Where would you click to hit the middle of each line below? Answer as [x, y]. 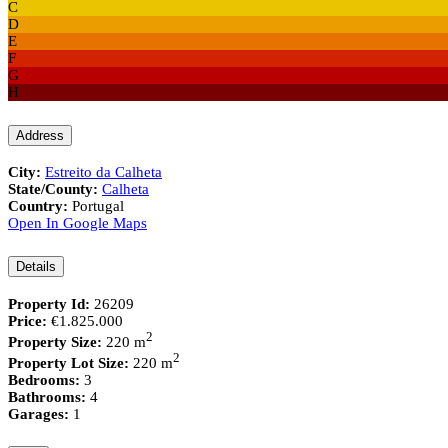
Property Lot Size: [68, 362]
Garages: [38, 413]
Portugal [96, 206]
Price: [27, 320]
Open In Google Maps [77, 223]
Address [40, 135]
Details [36, 267]
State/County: [53, 189]
